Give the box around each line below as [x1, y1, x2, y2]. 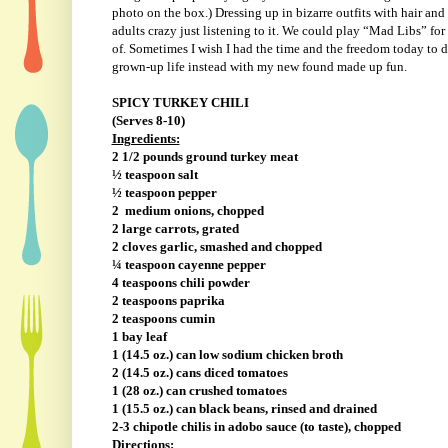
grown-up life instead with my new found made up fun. [111, 59, 407, 75]
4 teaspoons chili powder [111, 275, 250, 291]
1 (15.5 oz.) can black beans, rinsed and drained [111, 401, 377, 417]
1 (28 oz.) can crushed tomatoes [111, 383, 287, 399]
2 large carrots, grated [111, 221, 239, 237]
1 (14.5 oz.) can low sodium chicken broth [111, 347, 343, 363]
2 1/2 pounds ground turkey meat [111, 149, 298, 165]
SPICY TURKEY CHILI [111, 95, 249, 111]
